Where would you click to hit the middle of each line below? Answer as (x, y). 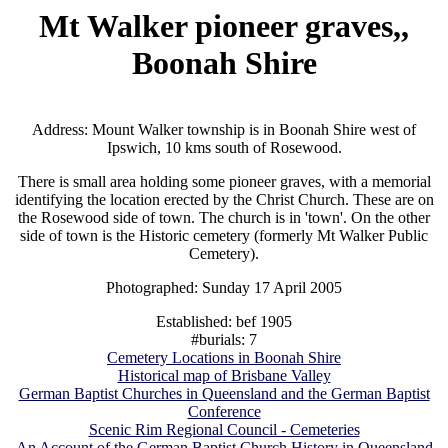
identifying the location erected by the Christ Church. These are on (224, 200)
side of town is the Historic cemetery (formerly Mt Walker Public (224, 236)
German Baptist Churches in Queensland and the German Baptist (224, 394)
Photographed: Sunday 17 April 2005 (224, 288)
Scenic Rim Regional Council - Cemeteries (224, 430)
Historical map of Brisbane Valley (224, 376)
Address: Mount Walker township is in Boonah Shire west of (224, 130)
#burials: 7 (224, 340)
